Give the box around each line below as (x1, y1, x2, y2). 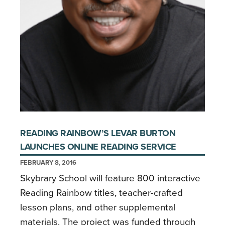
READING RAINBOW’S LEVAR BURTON (20, 127, 175, 139)
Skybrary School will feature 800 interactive (20, 172, 200, 184)
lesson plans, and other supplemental (20, 201, 175, 213)
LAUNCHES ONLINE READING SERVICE (20, 141, 176, 152)
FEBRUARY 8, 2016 (20, 158, 76, 167)
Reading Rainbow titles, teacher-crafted (20, 187, 183, 198)
